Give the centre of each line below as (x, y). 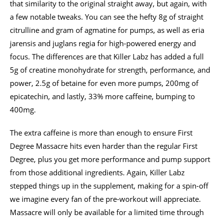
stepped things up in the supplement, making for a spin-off (109, 185)
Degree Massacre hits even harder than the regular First (104, 146)
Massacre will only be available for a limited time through (107, 212)
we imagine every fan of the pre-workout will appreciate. (105, 199)
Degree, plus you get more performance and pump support (110, 159)
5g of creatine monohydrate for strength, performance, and (110, 69)
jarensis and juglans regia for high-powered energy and (103, 43)
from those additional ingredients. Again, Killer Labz (97, 172)
